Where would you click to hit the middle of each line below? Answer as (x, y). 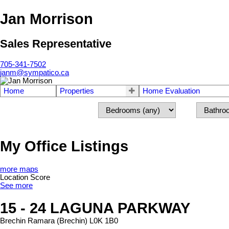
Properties (77, 91)
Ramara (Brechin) (58, 221)
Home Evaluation (171, 91)
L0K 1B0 (104, 221)
